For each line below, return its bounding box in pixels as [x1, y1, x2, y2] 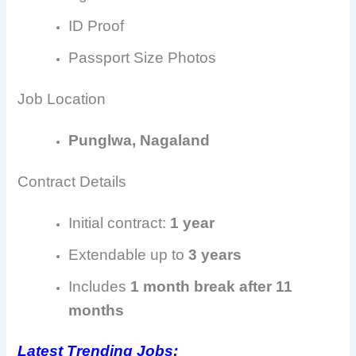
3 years [188, 246, 242, 263]
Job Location [17, 90, 106, 107]
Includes [68, 277, 131, 295]
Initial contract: [68, 214, 171, 231]
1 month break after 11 [130, 277, 293, 295]
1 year [170, 214, 215, 231]
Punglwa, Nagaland [68, 131, 211, 149]
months [68, 301, 125, 319]
